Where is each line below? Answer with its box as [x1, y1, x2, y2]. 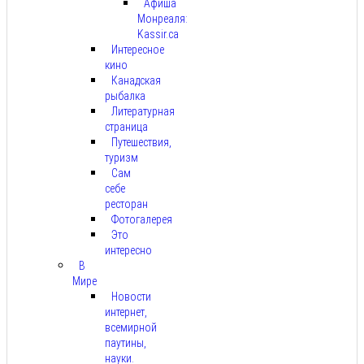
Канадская [111, 73, 161, 87]
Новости [111, 289, 151, 303]
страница [105, 119, 148, 133]
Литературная [111, 104, 175, 118]
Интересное [111, 42, 164, 56]
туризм [105, 150, 138, 164]
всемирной [105, 320, 157, 334]
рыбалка [105, 89, 145, 102]
